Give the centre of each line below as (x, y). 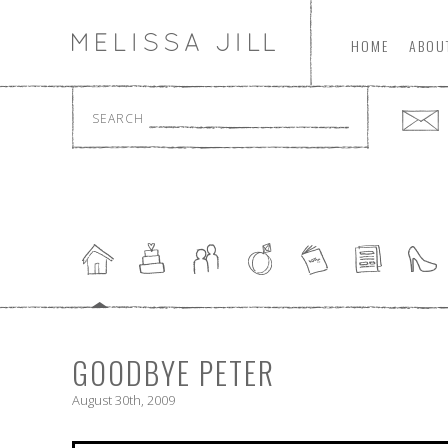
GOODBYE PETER (173, 373)
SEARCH (118, 119)
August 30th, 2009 (123, 400)
